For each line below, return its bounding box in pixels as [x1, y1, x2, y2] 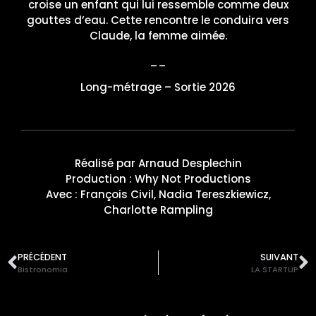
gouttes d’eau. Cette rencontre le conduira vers [27, 13, 289, 28]
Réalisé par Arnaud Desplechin [74, 156, 242, 171]
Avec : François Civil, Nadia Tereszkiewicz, [45, 187, 271, 202]
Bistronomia [18, 264, 68, 276]
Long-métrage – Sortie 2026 [80, 79, 236, 95]
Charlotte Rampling [103, 202, 213, 218]
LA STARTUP [251, 264, 298, 276]
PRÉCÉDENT [18, 251, 67, 264]
